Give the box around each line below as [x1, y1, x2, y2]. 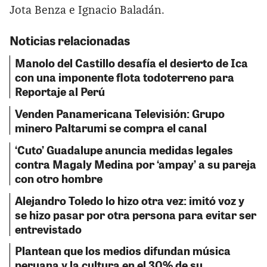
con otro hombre [15, 170, 103, 186]
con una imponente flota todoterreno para [15, 69, 234, 85]
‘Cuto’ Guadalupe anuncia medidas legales [15, 141, 233, 157]
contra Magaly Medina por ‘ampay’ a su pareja [15, 156, 256, 172]
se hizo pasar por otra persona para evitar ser [15, 206, 256, 222]
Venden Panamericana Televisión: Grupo [15, 105, 225, 122]
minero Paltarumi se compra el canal [15, 120, 207, 136]
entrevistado [15, 221, 82, 237]
